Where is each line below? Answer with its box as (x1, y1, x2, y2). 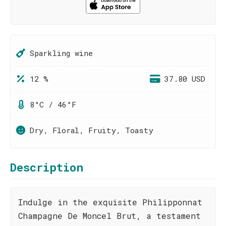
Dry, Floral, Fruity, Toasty (30, 125, 153, 135)
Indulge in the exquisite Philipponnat (18, 197, 202, 207)
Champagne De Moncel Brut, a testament (18, 210, 201, 221)
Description (10, 160, 83, 175)
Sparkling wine (30, 48, 93, 58)
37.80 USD (164, 74, 205, 84)
